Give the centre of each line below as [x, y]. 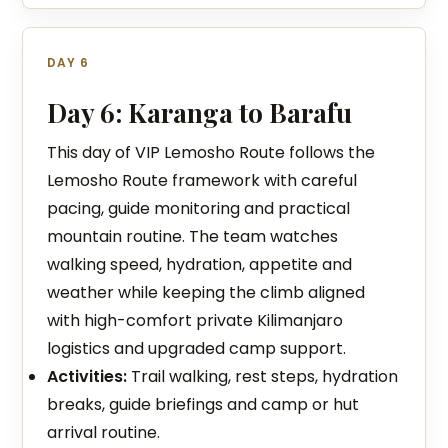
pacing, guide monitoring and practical [199, 208]
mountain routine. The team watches [193, 236]
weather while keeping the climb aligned [206, 292]
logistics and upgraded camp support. [197, 348]
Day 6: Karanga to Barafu [200, 112]
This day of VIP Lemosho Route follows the [211, 152]
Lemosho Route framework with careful [202, 180]
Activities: [87, 376]
